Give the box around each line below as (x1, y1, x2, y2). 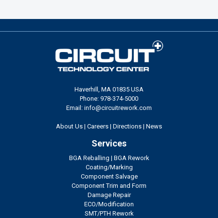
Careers (87, 123, 109, 130)
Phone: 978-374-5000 (80, 95, 138, 103)
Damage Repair (87, 191, 131, 199)
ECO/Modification (84, 200, 134, 208)
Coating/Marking (85, 163, 133, 171)
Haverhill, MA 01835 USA (74, 86, 144, 93)
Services (91, 138, 127, 149)
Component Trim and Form (72, 182, 146, 190)
